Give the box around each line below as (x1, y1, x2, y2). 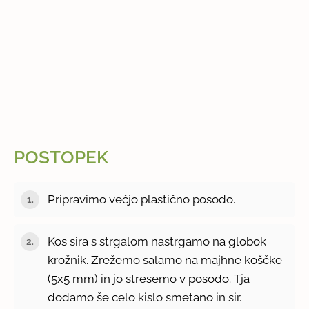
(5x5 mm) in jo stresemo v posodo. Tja (48, 271, 250, 286)
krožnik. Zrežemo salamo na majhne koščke (48, 252, 283, 267)
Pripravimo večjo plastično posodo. (48, 192, 236, 206)
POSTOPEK (14, 147, 109, 168)
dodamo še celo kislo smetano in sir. (48, 290, 242, 304)
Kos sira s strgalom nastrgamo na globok (48, 234, 267, 248)
